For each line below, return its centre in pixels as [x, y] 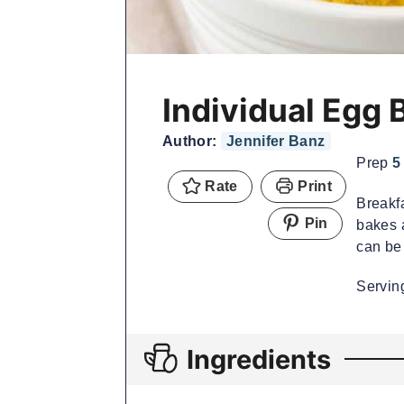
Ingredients [259, 359]
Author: [192, 141]
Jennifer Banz [275, 141]
